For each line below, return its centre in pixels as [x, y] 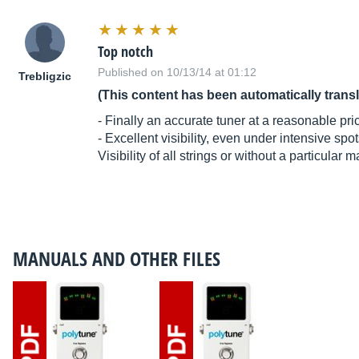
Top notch [125, 52]
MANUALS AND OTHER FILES [117, 259]
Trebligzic [45, 77]
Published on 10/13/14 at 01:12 [177, 73]
